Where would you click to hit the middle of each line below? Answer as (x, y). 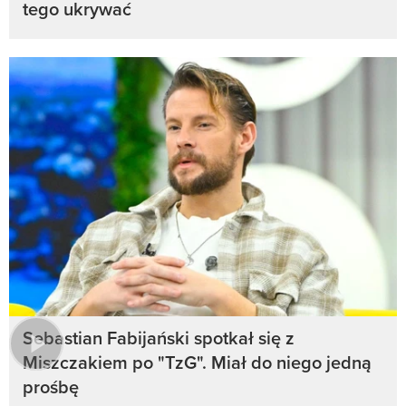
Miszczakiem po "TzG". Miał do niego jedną (197, 362)
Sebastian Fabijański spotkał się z (159, 337)
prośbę (51, 386)
